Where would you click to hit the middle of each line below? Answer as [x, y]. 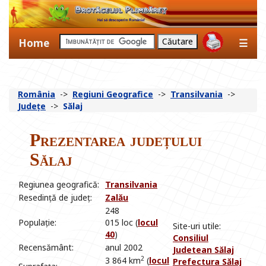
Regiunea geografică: [59, 185]
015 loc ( [121, 223]
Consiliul [191, 238]
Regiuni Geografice [113, 94]
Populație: [37, 223]
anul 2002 [124, 248]
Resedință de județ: [55, 198]
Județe [32, 106]
